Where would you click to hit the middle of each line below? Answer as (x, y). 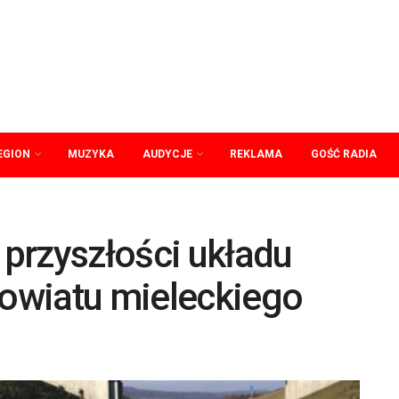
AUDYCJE (167, 154)
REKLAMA (256, 154)
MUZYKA (91, 154)
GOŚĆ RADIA (344, 154)
